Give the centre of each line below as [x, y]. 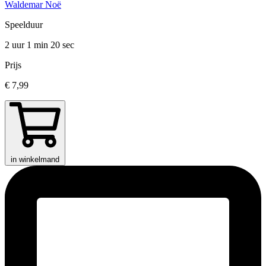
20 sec [62, 45]
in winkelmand [35, 160]
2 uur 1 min [28, 45]
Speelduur [24, 25]
